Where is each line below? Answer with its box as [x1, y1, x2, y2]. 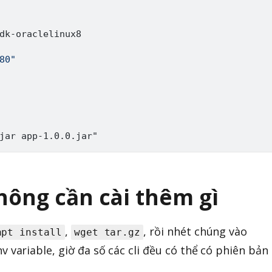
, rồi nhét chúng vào [143, 224, 248, 239]
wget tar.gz [73, 226, 141, 239]
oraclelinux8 [16, 28, 81, 39]
